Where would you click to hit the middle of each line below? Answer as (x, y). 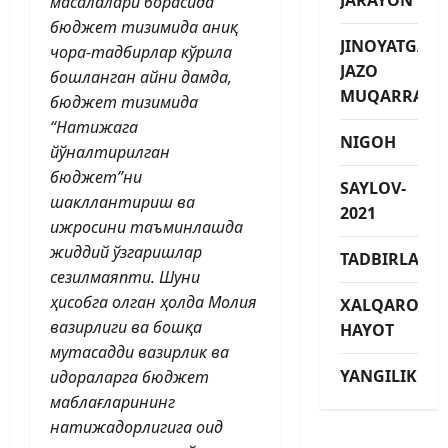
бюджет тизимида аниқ (144, 26)
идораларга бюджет (129, 376)
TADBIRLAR (384, 258)
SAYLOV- (372, 187)
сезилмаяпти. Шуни (125, 276)
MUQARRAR (387, 95)
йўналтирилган (110, 151)
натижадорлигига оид (136, 426)
